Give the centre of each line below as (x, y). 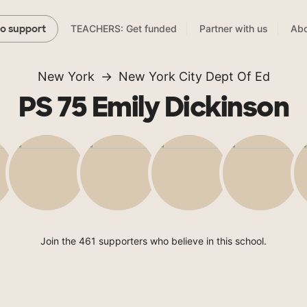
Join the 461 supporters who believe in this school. (153, 241)
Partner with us (234, 29)
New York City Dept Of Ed (194, 77)
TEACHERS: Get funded (124, 29)
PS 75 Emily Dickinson (153, 107)
